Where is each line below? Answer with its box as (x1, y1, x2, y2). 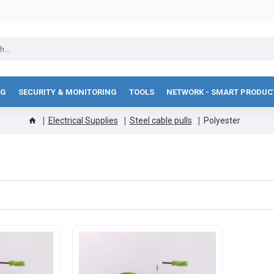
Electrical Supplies (48, 115, 118, 125)
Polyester (203, 115, 240, 125)
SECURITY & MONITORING (18, 87, 117, 97)
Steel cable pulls (129, 115, 192, 125)
